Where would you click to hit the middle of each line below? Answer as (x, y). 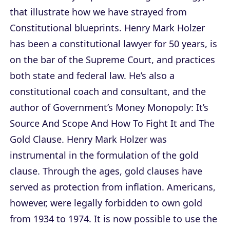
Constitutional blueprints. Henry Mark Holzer (107, 27)
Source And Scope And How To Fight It (93, 123)
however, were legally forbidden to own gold (106, 203)
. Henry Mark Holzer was (114, 139)
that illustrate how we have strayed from (98, 12)
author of (31, 107)
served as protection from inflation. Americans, (113, 187)
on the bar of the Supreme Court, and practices (112, 59)
